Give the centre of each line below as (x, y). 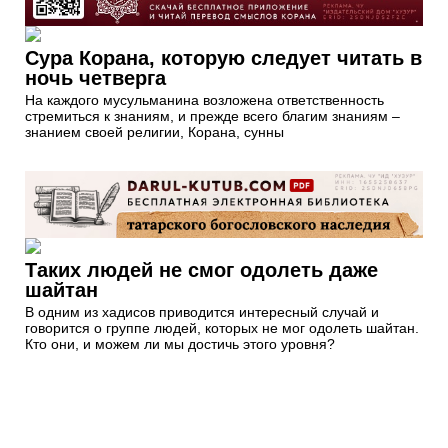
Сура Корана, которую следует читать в (223, 58)
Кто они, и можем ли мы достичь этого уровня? (180, 343)
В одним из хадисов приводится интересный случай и (202, 311)
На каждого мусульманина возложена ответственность (204, 100)
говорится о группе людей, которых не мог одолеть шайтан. (222, 327)
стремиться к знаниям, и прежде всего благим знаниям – (212, 116)
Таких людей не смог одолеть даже (201, 269)
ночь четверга (95, 78)
